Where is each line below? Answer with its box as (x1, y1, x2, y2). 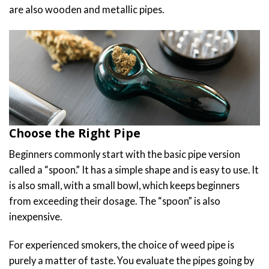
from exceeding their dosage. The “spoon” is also (9, 195, 220, 207)
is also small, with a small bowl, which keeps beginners (9, 179, 240, 191)
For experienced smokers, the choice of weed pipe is (9, 238, 234, 250)
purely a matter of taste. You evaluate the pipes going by (9, 254, 254, 266)
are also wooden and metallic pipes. (9, 3, 166, 15)
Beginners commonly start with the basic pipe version (9, 148, 240, 160)
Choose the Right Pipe (9, 125, 141, 141)
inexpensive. (9, 210, 64, 222)
